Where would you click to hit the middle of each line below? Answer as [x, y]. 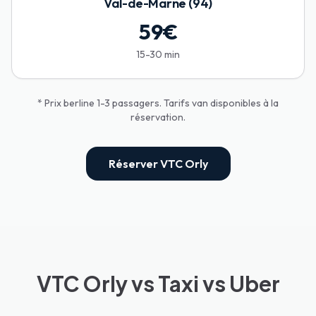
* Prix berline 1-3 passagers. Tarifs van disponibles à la [158, 103]
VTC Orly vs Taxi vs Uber [158, 284]
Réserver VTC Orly [158, 164]
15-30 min [158, 55]
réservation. [158, 117]
